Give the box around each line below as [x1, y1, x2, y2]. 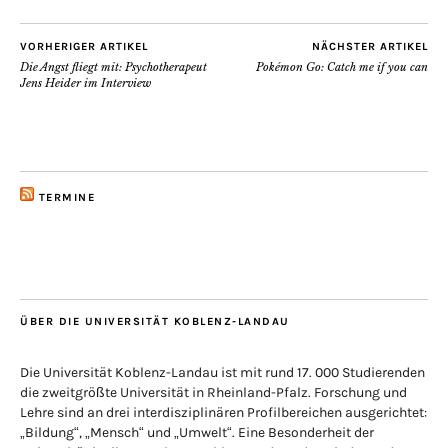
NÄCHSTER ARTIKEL [312, 40, 428, 53]
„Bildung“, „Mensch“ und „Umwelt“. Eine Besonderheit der [20, 424, 374, 441]
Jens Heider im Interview [20, 76, 151, 90]
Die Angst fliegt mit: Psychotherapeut [20, 60, 207, 74]
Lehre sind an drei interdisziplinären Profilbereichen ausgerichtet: [20, 404, 427, 421]
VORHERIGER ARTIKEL [20, 40, 148, 53]
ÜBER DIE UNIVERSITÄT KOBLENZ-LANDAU [20, 315, 290, 328]
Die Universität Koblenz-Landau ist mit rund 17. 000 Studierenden [20, 364, 425, 381]
